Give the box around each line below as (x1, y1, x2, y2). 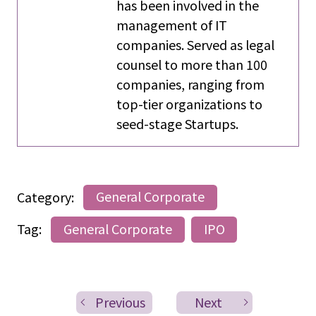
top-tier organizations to (116, 94, 263, 113)
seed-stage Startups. (116, 114, 239, 133)
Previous (95, 292, 146, 311)
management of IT (116, 15, 228, 34)
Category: (16, 187, 77, 206)
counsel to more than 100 (116, 54, 268, 73)
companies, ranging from (116, 74, 265, 93)
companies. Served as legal (116, 35, 275, 54)
